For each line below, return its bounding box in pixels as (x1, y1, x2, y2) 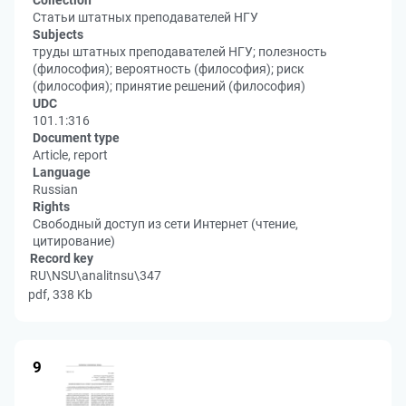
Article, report (33, 148, 108, 162)
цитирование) (33, 234, 115, 248)
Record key (30, 251, 93, 266)
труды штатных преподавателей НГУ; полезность (33, 44, 327, 59)
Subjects (33, 27, 83, 42)
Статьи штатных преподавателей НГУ (33, 10, 258, 24)
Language (33, 165, 91, 179)
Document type (33, 130, 120, 145)
